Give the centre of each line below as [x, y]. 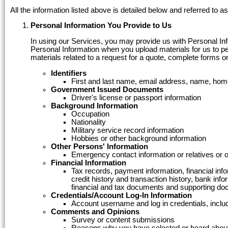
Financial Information [89, 163]
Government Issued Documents [107, 89]
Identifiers [69, 73]
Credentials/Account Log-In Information [121, 195]
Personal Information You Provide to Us [101, 26]
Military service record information [127, 130]
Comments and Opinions [95, 211]
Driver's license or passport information [136, 97]
